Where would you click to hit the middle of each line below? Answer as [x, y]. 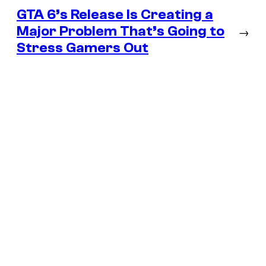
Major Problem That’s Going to [121, 31]
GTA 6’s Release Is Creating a [115, 15]
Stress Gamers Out [83, 48]
